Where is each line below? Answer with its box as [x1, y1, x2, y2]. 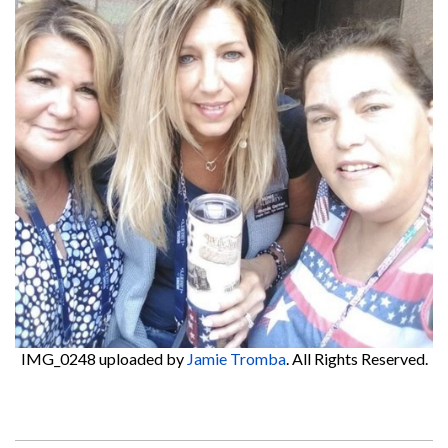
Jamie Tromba [186, 349, 286, 369]
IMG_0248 [20, 349, 96, 369]
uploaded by [95, 349, 187, 369]
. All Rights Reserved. [285, 349, 428, 369]
